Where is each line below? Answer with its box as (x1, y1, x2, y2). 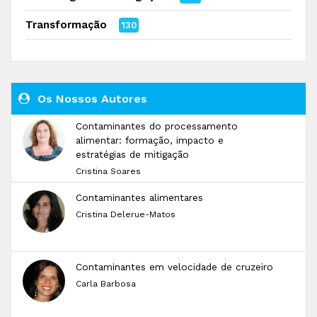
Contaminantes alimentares (76, 192, 203, 203)
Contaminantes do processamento (76, 120, 238, 132)
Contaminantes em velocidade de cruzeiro (76, 261, 273, 272)
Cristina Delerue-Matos (76, 209, 175, 219)
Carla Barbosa (76, 279, 136, 289)
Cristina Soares (76, 166, 141, 176)
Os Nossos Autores (34, 92, 147, 105)
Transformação (25, 18, 107, 31)
